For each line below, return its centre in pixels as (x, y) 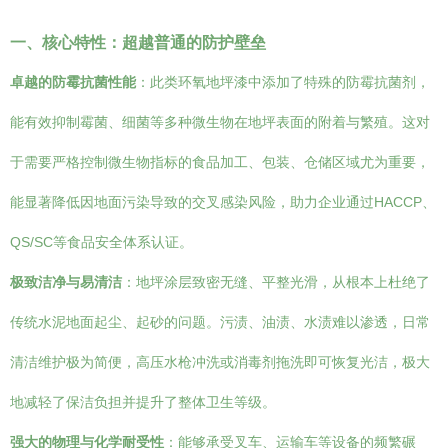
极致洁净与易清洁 (66, 282)
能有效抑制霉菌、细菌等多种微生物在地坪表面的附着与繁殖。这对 (220, 122)
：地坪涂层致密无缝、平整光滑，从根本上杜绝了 (276, 282)
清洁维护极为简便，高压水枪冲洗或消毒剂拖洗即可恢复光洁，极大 (220, 362)
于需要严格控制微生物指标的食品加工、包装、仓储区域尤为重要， (220, 162)
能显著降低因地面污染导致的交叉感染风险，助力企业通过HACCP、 (223, 202)
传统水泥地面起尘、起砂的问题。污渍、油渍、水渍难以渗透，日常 (220, 322)
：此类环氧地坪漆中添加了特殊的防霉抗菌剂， (283, 82)
